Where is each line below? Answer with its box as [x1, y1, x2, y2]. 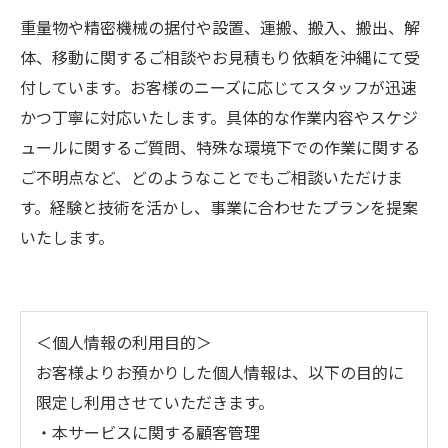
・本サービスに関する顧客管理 [36, 420, 260, 444]
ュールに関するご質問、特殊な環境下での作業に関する [20, 135, 420, 159]
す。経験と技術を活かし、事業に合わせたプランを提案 [20, 195, 418, 219]
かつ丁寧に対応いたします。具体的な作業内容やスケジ [20, 105, 418, 129]
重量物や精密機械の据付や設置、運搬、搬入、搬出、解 [20, 15, 420, 39]
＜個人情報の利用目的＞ [36, 330, 212, 354]
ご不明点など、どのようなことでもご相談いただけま [20, 165, 403, 189]
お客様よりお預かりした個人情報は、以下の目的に [36, 360, 404, 384]
